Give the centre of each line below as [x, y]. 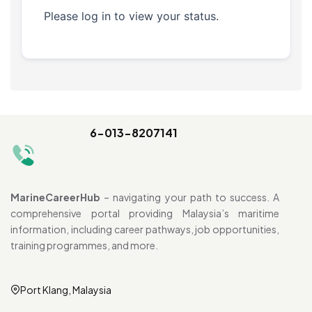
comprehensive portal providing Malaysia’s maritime [145, 213]
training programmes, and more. [84, 245]
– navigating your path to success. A [190, 197]
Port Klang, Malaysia [66, 290]
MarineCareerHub [55, 197]
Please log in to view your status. [131, 16]
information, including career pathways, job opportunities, [145, 229]
